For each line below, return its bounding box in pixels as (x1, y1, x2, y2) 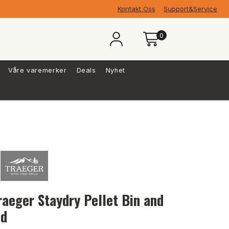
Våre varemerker (8, 66, 67, 74)
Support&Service (164, 5, 217, 13)
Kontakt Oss (118, 5, 155, 13)
